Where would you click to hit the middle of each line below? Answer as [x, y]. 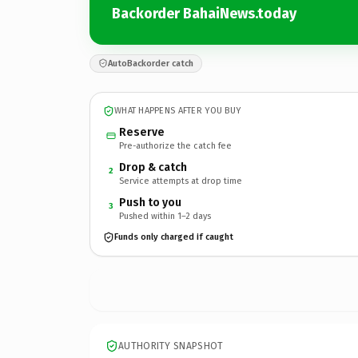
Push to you [150, 202]
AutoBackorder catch [151, 63]
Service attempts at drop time [181, 181]
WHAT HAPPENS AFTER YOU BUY [178, 111]
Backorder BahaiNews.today [204, 14]
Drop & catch [153, 167]
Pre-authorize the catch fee [175, 145]
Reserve [142, 132]
